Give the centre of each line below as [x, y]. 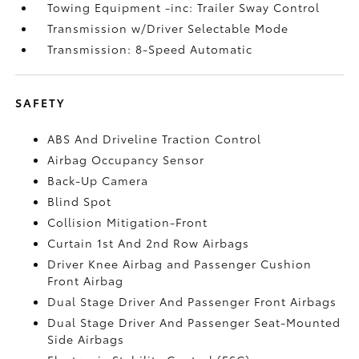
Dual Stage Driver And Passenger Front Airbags [192, 301]
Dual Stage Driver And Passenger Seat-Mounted [194, 322]
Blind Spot [80, 201]
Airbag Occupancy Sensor [126, 159]
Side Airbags [86, 339]
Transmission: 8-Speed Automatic [150, 48]
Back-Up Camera [98, 180]
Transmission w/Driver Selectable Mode [168, 28]
